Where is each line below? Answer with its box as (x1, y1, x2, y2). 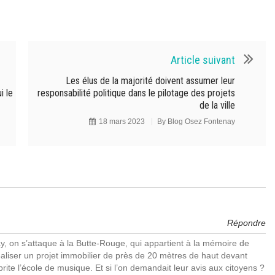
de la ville (199, 99, 235, 111)
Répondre (227, 218, 266, 228)
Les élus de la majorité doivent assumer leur (66, 75, 235, 87)
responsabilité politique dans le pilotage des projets (37, 87, 235, 99)
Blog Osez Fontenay (168, 117, 235, 126)
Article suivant (171, 53, 235, 66)
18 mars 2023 (99, 117, 145, 126)
